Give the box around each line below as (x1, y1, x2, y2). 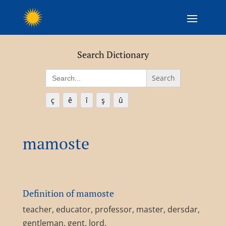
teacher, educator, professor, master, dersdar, (22, 204, 200, 215)
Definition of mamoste (22, 187, 114, 199)
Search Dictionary (77, 48, 149, 61)
